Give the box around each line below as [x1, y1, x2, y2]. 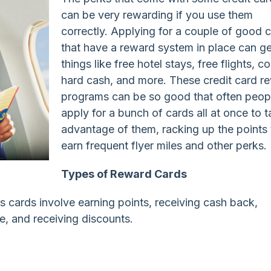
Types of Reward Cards [61, 167, 188, 180]
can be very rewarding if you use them [61, 8, 253, 21]
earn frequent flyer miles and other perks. [61, 139, 267, 152]
